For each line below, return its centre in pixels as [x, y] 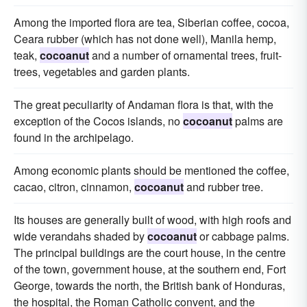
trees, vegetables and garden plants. [102, 72]
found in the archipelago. [74, 137]
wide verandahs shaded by [81, 236]
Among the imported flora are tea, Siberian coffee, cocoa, [151, 22]
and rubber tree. [223, 187]
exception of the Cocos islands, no [98, 121]
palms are [258, 121]
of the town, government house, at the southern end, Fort [150, 269]
